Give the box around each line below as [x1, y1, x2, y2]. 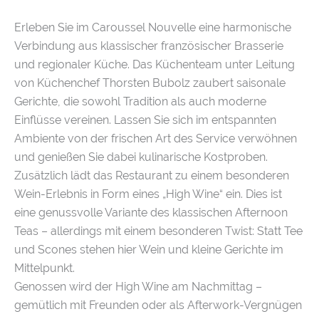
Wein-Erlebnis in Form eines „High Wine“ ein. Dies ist [14, 187, 282, 201]
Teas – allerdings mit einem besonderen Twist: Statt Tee [14, 224, 303, 238]
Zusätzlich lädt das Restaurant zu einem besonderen [14, 168, 289, 182]
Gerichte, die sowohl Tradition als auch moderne [14, 94, 266, 108]
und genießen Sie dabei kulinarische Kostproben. [14, 150, 268, 164]
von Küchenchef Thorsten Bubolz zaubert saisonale [14, 75, 286, 90]
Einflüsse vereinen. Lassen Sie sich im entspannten [14, 113, 276, 127]
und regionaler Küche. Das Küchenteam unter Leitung [14, 57, 295, 71]
